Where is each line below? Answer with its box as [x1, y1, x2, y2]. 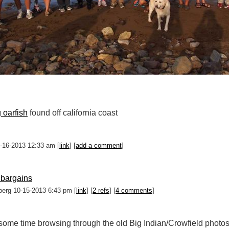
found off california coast [28, 108, 118, 117]
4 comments [116, 187, 152, 194]
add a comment [76, 142, 122, 149]
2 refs [93, 187, 109, 194]
